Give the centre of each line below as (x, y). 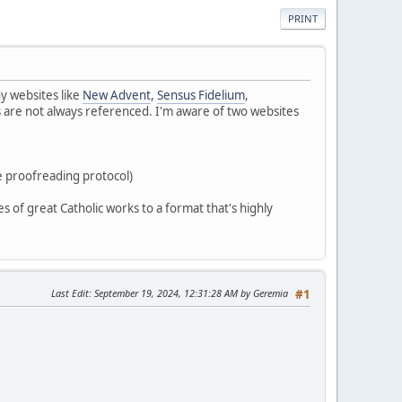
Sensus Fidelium (201, 95)
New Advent (117, 95)
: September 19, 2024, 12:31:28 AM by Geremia (188, 293)
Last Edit (70, 293)
